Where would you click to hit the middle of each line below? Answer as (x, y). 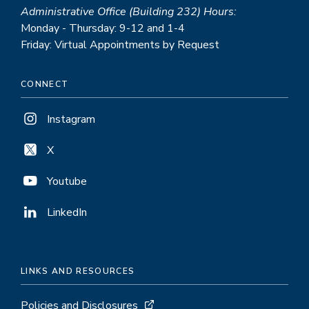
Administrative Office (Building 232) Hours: (129, 11)
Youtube (67, 181)
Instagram (71, 119)
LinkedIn (67, 212)
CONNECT (45, 84)
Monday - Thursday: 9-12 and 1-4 (103, 28)
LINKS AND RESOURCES (78, 271)
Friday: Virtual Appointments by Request (120, 44)
